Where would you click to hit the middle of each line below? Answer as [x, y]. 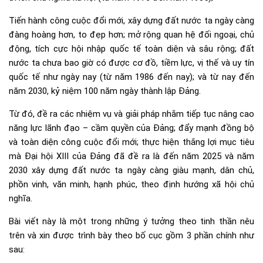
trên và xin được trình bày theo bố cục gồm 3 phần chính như [131, 235]
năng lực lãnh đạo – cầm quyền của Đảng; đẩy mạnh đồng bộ [131, 128]
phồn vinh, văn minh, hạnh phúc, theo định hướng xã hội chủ [131, 184]
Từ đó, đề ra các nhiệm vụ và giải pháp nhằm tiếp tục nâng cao [131, 114]
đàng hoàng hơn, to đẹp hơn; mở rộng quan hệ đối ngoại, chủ [131, 34]
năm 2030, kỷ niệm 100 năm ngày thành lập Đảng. [105, 91]
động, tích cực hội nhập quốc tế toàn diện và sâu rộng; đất [131, 48]
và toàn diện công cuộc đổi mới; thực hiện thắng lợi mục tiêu [131, 142]
